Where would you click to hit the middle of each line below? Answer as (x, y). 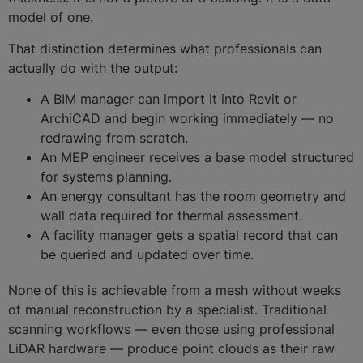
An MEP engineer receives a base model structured (197, 158)
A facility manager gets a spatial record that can (189, 235)
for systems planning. (106, 177)
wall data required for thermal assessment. (171, 216)
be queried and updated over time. (147, 255)
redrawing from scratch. (114, 138)
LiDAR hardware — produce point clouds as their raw (171, 349)
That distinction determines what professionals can (165, 48)
